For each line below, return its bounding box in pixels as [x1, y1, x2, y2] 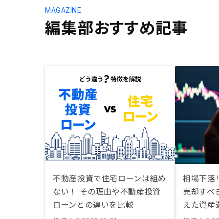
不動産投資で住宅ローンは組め [53, 172, 166, 184]
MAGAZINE [45, 6, 82, 14]
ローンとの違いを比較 [53, 198, 134, 210]
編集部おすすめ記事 [45, 16, 188, 38]
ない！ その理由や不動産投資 [53, 185, 161, 197]
